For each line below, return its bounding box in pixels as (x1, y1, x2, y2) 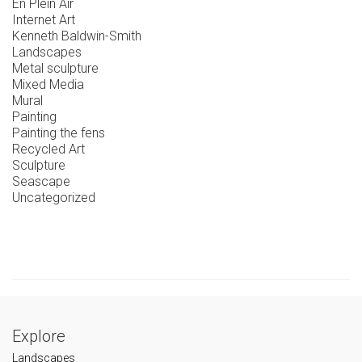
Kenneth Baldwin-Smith (12, 28, 141, 44)
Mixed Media (12, 77, 84, 92)
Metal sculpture (12, 61, 99, 76)
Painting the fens (12, 125, 105, 141)
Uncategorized (12, 190, 95, 205)
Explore (12, 326, 65, 346)
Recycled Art (12, 141, 85, 157)
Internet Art (12, 12, 75, 27)
